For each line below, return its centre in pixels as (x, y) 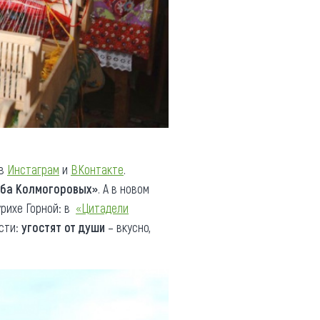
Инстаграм (33, 170)
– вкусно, (128, 227)
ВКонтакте (97, 170)
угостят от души (62, 227)
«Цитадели (102, 208)
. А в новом (124, 189)
